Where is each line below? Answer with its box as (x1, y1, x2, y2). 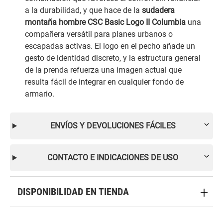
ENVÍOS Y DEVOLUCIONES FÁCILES (50, 120, 176, 130)
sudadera (142, 5, 175, 15)
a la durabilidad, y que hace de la (25, 5, 142, 15)
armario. (25, 89, 54, 99)
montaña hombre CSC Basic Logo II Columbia (25, 17, 186, 27)
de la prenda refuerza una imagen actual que (25, 65, 182, 75)
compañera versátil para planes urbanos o (25, 29, 173, 39)
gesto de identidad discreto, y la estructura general (25, 53, 201, 63)
